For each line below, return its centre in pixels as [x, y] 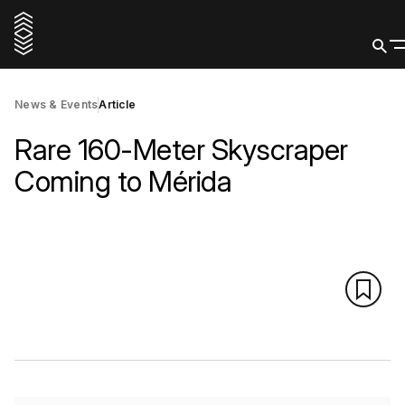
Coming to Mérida [123, 181]
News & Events [57, 104]
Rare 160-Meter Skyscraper [181, 150]
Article [117, 104]
